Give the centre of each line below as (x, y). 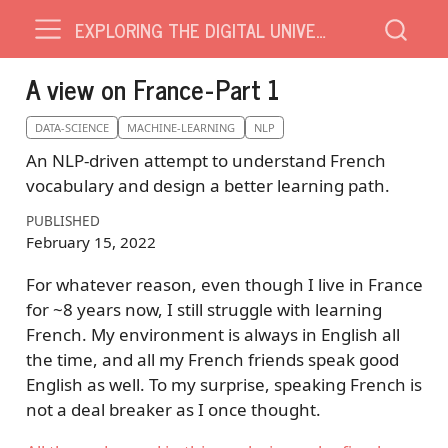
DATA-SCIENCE (71, 127)
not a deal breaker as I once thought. (173, 409)
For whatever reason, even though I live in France (224, 284)
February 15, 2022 (90, 242)
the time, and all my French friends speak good (212, 359)
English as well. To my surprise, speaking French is (223, 384)
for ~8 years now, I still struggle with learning (203, 309)
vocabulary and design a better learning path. (207, 185)
